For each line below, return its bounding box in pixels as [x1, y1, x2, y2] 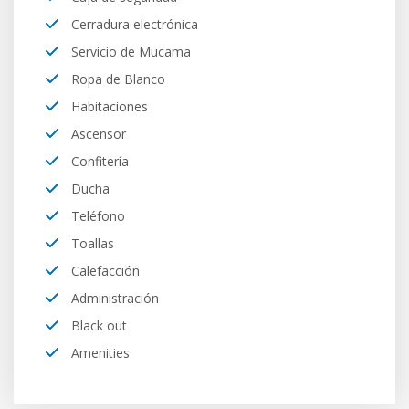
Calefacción [68, 262, 140, 279]
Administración [68, 289, 159, 307]
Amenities [68, 344, 130, 362]
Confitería [68, 152, 129, 170]
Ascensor [68, 125, 126, 142]
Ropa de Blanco [68, 70, 165, 88]
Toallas [68, 235, 114, 252]
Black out [68, 317, 127, 334]
